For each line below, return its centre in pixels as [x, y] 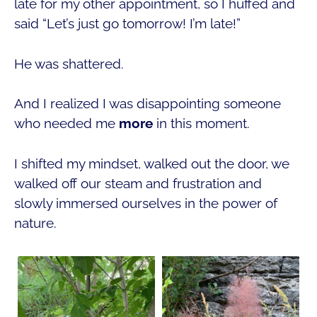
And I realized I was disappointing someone [148, 104]
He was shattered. [69, 63]
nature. [35, 223]
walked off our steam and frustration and [138, 183]
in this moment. [201, 123]
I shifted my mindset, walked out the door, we [152, 163]
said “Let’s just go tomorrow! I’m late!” [127, 24]
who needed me [67, 123]
